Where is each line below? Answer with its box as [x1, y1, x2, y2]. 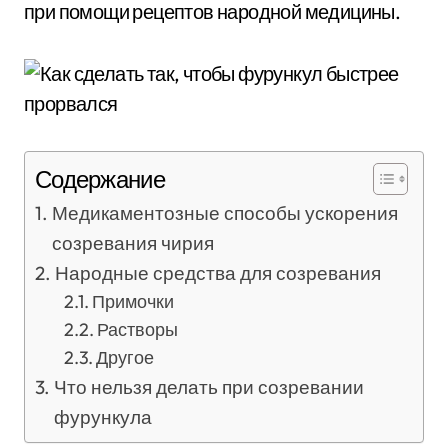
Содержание [35, 164, 165, 194]
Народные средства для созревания [54, 261, 381, 285]
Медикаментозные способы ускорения [51, 201, 398, 225]
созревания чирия [51, 231, 214, 255]
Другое [96, 346, 155, 369]
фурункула [53, 405, 152, 429]
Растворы [97, 318, 179, 341]
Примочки [92, 290, 175, 313]
